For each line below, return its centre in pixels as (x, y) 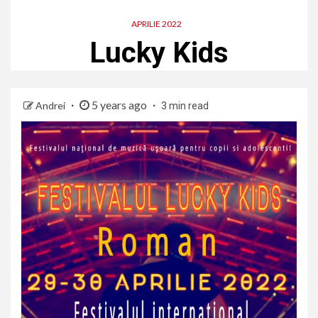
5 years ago (119, 105)
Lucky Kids (159, 53)
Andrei (51, 105)
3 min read (185, 106)
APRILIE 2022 (156, 24)
